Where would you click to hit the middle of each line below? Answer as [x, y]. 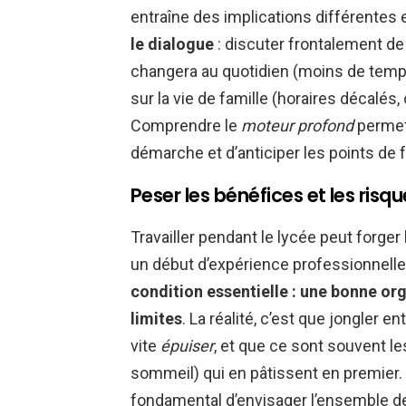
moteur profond [297, 125]
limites [156, 318]
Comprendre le [186, 125]
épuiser [187, 345]
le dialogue [172, 43]
